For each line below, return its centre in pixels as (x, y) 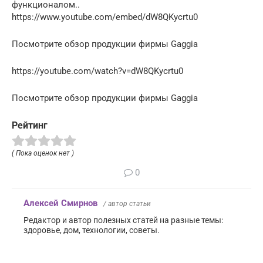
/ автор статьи (127, 203)
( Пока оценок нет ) (43, 153)
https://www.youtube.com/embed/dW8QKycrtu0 (105, 17)
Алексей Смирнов (60, 203)
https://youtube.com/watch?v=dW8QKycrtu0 (97, 71)
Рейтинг (30, 126)
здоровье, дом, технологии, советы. (92, 230)
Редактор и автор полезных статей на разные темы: (123, 220)
